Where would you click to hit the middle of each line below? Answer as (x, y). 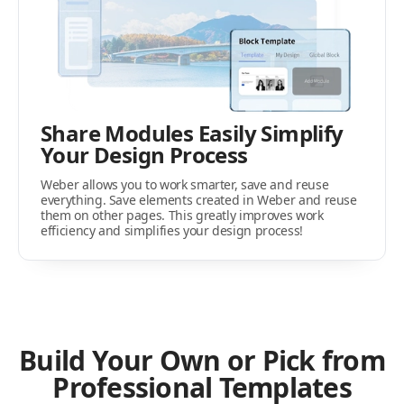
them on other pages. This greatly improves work (182, 216)
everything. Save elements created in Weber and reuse (199, 200)
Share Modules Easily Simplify (192, 133)
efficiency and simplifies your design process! (172, 231)
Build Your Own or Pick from (202, 361)
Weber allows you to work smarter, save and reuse (185, 185)
